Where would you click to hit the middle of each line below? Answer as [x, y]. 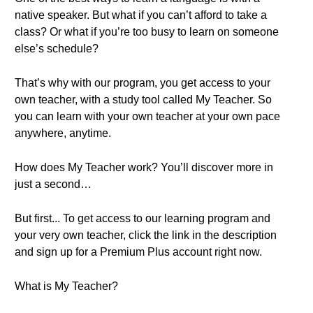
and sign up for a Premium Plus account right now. [138, 252]
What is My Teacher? [66, 286]
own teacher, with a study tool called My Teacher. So [143, 100]
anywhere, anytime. [63, 133]
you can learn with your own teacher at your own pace [147, 116]
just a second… [53, 184]
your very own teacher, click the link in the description [146, 235]
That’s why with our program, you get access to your [143, 83]
